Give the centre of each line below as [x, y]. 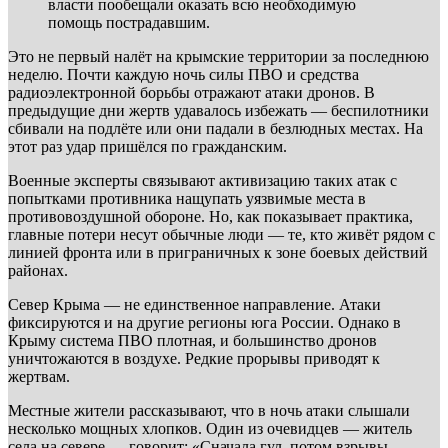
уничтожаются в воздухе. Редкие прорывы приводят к [194, 358]
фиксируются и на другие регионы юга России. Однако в [204, 322]
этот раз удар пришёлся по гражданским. [147, 146]
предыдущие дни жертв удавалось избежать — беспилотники [218, 110]
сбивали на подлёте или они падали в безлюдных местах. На [215, 128]
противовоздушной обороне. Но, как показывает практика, [210, 216]
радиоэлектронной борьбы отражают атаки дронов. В [191, 92]
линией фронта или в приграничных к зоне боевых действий [218, 252]
